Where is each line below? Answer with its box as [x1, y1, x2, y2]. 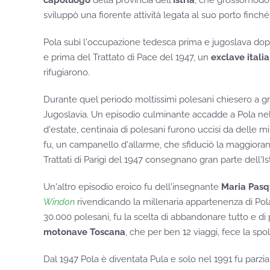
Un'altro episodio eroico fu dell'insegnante [43, 181, 221, 193]
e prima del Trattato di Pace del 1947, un [43, 52, 211, 63]
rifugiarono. [43, 67, 90, 78]
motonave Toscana [43, 227, 125, 238]
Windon [43, 196, 75, 208]
